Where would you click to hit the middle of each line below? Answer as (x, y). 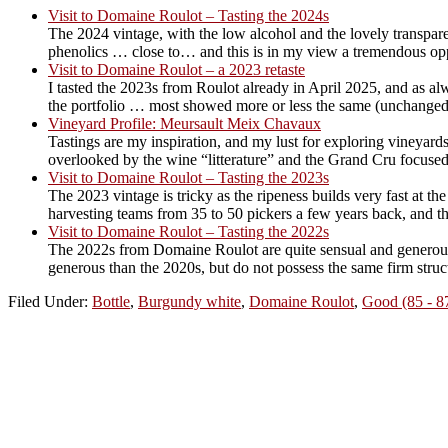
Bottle (111, 301)
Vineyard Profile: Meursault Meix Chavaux (184, 123)
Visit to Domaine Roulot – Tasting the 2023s (188, 177)
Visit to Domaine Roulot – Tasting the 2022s (188, 231)
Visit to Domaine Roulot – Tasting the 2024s (188, 15)
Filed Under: (50, 301)
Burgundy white (189, 301)
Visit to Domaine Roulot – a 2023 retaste (176, 69)
